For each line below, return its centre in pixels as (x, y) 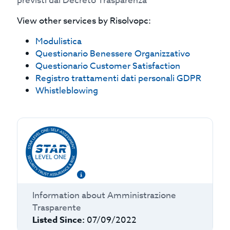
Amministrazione (141, 195)
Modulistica (59, 41)
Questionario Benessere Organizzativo (113, 54)
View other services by (63, 21)
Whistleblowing (67, 91)
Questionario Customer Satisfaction (108, 66)
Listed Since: (58, 220)
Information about (69, 195)
